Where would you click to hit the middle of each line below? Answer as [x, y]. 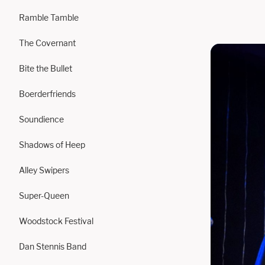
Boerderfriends [47, 94]
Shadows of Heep [52, 145]
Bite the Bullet [46, 68]
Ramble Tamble [49, 17]
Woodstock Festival [56, 221]
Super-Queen [44, 195]
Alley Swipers [44, 170]
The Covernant [47, 43]
